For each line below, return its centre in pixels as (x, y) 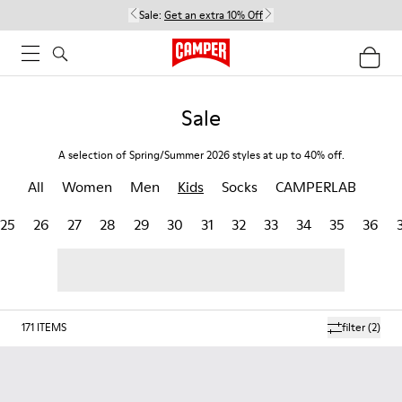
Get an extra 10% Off (214, 15)
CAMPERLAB (316, 187)
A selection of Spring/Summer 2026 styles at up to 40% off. (201, 155)
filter (354, 327)
